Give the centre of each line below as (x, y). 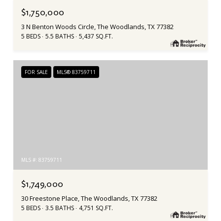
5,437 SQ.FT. (96, 36)
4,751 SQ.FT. (96, 208)
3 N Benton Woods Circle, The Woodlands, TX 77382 (97, 26)
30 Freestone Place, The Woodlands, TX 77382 (89, 198)
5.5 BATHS (60, 36)
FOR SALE (36, 72)
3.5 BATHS (60, 208)
